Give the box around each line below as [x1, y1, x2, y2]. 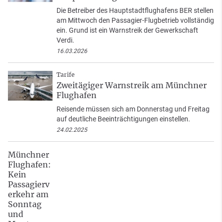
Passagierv [8, 179, 50, 190]
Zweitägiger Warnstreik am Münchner [56, 80, 207, 91]
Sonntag [8, 199, 42, 210]
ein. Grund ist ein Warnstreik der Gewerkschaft [56, 26, 198, 35]
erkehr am [8, 189, 49, 200]
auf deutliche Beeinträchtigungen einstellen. [56, 115, 190, 123]
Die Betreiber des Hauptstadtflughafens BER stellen [56, 6, 214, 15]
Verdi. [56, 36, 74, 45]
